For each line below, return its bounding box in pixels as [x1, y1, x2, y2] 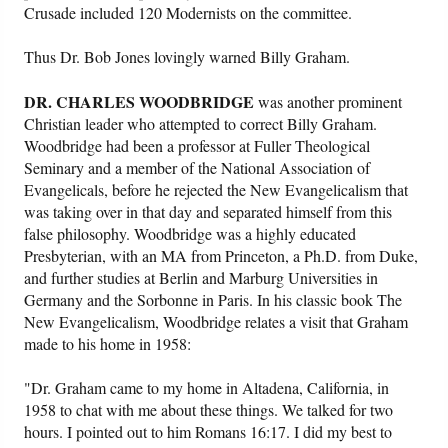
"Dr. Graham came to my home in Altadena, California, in [24, 377, 390, 399]
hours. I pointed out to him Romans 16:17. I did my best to [24, 421, 393, 443]
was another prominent [258, 91, 403, 113]
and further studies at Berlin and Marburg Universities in [24, 267, 379, 289]
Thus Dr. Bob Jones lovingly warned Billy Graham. [24, 46, 351, 68]
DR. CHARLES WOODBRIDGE [24, 90, 259, 114]
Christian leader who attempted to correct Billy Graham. [24, 113, 378, 135]
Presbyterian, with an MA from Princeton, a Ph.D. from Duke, [24, 245, 419, 267]
